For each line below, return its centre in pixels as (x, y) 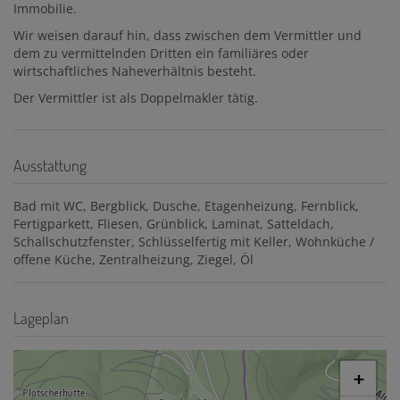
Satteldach (299, 224)
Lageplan (41, 318)
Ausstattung (50, 166)
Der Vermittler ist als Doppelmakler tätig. (136, 98)
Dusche (175, 206)
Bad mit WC (48, 206)
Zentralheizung (145, 260)
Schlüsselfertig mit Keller (213, 242)
